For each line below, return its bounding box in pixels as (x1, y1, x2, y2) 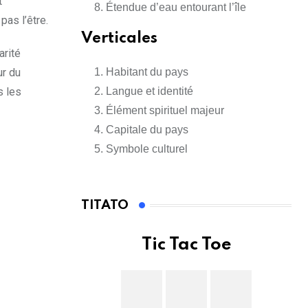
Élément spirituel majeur (106, 104, 224, 117)
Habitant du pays (106, 66, 188, 78)
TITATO (81, 199, 129, 212)
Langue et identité (106, 85, 193, 98)
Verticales (81, 31, 157, 47)
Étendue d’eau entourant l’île (106, 1, 246, 14)
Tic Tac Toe (141, 236, 232, 254)
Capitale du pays (106, 124, 188, 136)
